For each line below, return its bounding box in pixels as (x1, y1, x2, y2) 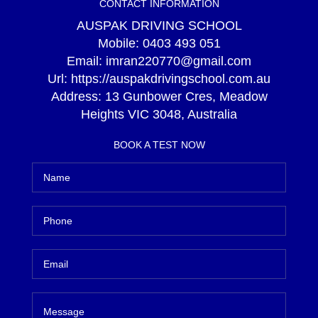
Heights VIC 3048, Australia (81, 107, 237, 121)
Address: (50, 89, 105, 104)
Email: (67, 54, 106, 68)
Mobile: (97, 36, 143, 50)
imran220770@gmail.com (106, 54, 251, 68)
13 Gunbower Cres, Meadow (104, 89, 268, 104)
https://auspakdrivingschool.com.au (71, 72, 270, 86)
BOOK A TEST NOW (113, 139, 205, 150)
